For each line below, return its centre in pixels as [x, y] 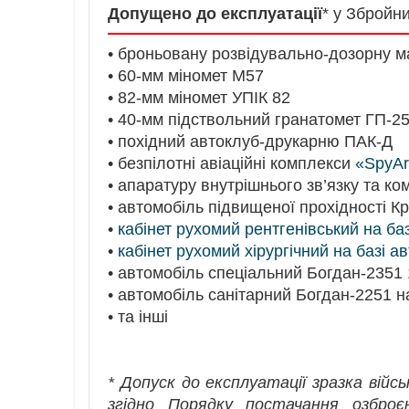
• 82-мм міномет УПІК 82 [199, 97]
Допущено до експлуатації [215, 13]
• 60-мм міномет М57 [186, 75]
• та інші [138, 316]
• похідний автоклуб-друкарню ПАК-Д [250, 141]
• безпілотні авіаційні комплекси [231, 163]
